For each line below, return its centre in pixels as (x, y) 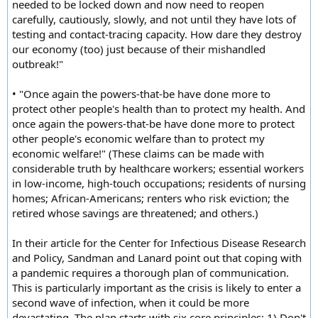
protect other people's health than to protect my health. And (159, 108)
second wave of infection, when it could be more (131, 302)
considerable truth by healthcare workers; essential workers (158, 168)
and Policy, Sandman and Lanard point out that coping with (157, 257)
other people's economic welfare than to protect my (138, 138)
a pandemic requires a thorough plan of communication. (150, 272)
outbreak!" (38, 64)
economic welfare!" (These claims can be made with (138, 153)
